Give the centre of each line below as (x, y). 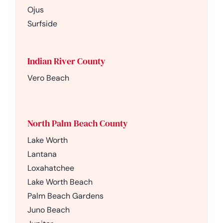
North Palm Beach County (77, 123)
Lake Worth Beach (60, 182)
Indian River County (66, 61)
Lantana (42, 154)
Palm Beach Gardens (65, 196)
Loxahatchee (51, 168)
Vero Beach (48, 78)
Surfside (42, 23)
